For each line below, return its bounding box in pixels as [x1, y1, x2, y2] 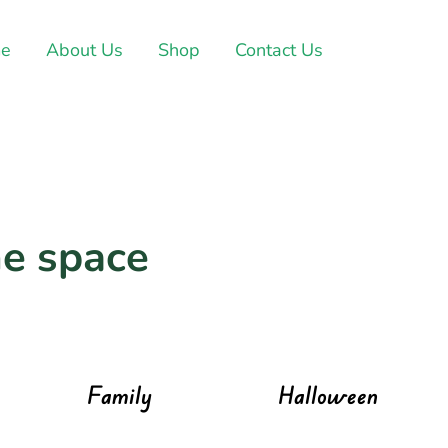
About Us [46, 38, 124, 62]
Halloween [278, 380, 379, 410]
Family [87, 380, 153, 410]
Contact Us [235, 38, 324, 62]
